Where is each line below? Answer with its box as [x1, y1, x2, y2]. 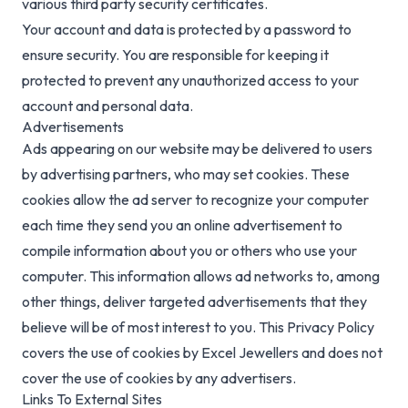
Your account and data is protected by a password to [22, 20, 352, 39]
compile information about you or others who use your [22, 241, 357, 260]
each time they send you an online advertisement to [22, 216, 342, 235]
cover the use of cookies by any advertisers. [22, 369, 296, 388]
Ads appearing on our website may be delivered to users [22, 139, 372, 158]
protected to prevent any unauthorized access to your [22, 71, 359, 90]
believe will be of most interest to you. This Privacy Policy [22, 318, 374, 337]
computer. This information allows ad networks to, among [22, 267, 380, 286]
